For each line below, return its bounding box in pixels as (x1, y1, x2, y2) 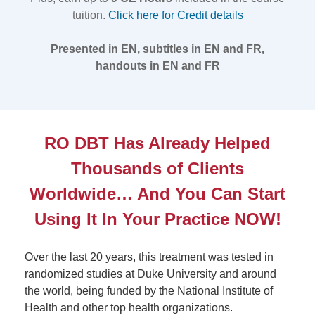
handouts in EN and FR (95, 60, 220, 72)
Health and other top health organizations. (25, 302, 233, 314)
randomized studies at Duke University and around (25, 268, 276, 280)
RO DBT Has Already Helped (44, 134, 271, 153)
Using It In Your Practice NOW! (34, 210, 281, 229)
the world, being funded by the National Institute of (25, 285, 273, 297)
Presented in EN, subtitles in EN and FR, (51, 43, 264, 55)
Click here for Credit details (108, 9, 243, 21)
